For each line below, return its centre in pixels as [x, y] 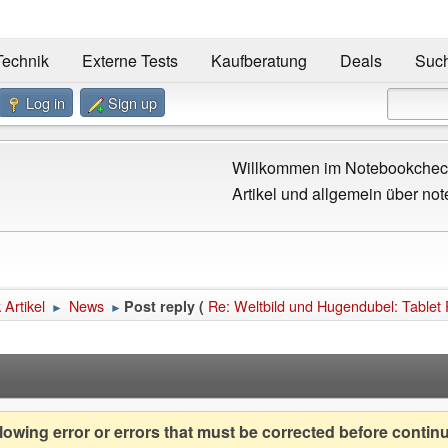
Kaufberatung [258, 61]
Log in [45, 102]
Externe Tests [129, 61]
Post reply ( [164, 305]
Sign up [132, 102]
